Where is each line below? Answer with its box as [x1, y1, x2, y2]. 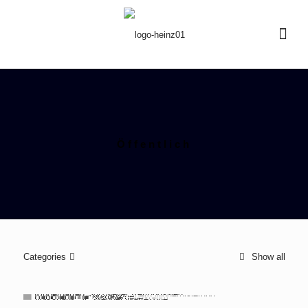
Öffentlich [116, 138, 192, 150]
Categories [23, 252, 66, 262]
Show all [248, 252, 285, 262]
